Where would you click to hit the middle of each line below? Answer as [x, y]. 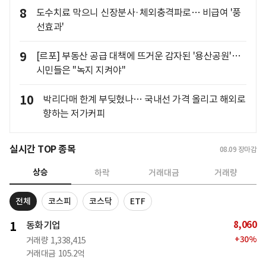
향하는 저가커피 [74, 114]
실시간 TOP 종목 [42, 150]
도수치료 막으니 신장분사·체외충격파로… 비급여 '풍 [138, 13]
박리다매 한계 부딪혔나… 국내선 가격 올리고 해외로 [144, 99]
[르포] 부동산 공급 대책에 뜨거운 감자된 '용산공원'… [138, 56]
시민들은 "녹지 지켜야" [80, 70]
